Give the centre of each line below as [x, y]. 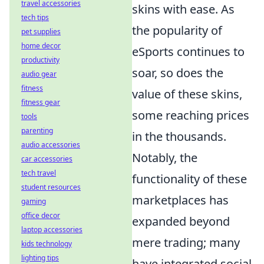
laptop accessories [52, 230]
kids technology [47, 244]
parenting [37, 131]
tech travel [39, 173]
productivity [40, 60]
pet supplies [41, 32]
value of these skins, [187, 94]
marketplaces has [180, 200]
